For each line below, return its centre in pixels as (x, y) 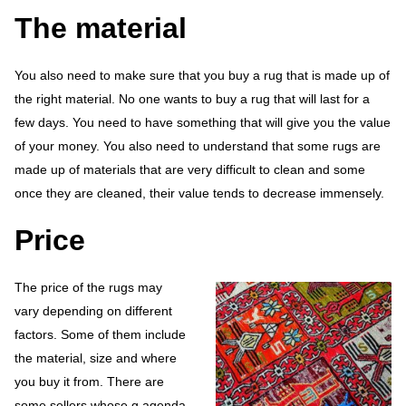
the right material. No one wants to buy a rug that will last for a (192, 99)
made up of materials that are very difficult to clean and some (190, 170)
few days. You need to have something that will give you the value (203, 123)
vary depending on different (93, 311)
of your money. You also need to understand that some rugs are (198, 146)
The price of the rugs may (88, 288)
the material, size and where (96, 358)
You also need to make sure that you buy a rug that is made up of (202, 76)
